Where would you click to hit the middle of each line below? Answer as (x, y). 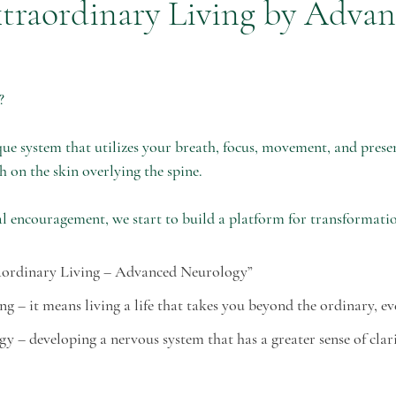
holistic (226, 48)
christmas (49, 48)
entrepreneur (141, 48)
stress (294, 48)
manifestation (54, 118)
